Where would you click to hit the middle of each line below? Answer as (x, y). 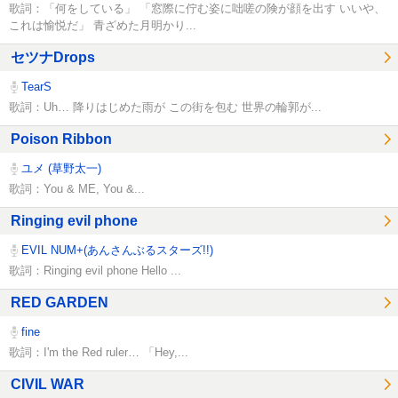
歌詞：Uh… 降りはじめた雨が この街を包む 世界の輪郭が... (165, 107)
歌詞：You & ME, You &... (77, 188)
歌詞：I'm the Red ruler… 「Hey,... (99, 352)
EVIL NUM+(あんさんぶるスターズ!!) (116, 251)
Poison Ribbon (61, 139)
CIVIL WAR (48, 385)
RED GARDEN (60, 303)
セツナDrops (53, 58)
